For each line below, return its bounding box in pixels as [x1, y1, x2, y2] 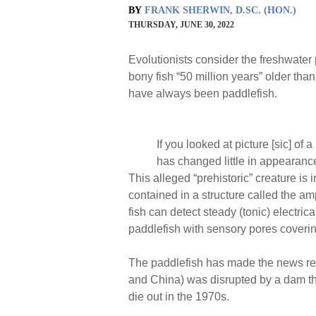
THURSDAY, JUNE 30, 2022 [128, 19, 234, 30]
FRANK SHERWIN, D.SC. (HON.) [145, 4, 296, 16]
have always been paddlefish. [128, 87, 283, 99]
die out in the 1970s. [128, 290, 229, 303]
